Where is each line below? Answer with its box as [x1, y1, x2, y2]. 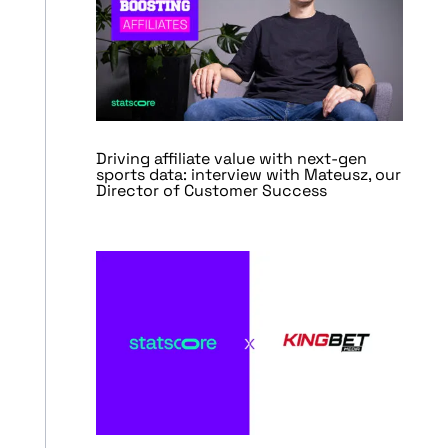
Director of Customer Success [95, 179, 327, 201]
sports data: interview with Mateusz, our [95, 163, 401, 185]
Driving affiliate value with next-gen [95, 147, 367, 169]
